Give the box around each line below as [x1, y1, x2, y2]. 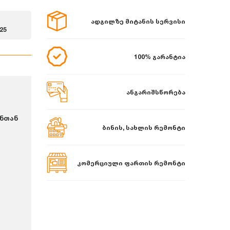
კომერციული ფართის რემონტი [77, 159, 185, 167]
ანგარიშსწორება [126, 88, 185, 96]
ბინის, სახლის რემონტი [102, 123, 185, 131]
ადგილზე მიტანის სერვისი [91, 17, 185, 25]
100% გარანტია [134, 52, 185, 61]
